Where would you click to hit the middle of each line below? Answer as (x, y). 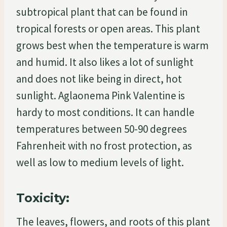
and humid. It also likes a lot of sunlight (105, 62)
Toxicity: (43, 198)
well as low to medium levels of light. (100, 162)
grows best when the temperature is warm (112, 45)
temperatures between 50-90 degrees (102, 129)
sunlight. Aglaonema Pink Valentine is (101, 95)
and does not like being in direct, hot (99, 79)
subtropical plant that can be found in (102, 12)
